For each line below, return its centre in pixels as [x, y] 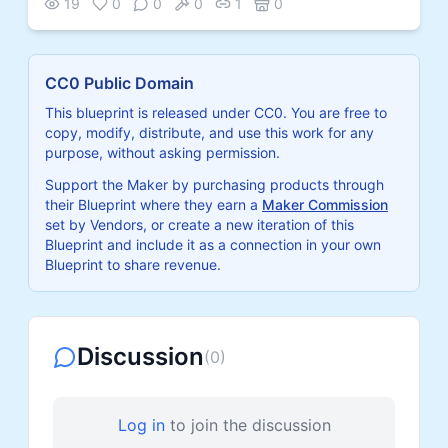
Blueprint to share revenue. [133, 264]
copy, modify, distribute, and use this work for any [209, 132]
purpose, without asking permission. [162, 152]
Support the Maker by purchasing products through [214, 184]
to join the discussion [250, 424]
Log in [141, 424]
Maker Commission [325, 204]
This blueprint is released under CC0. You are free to [216, 112]
